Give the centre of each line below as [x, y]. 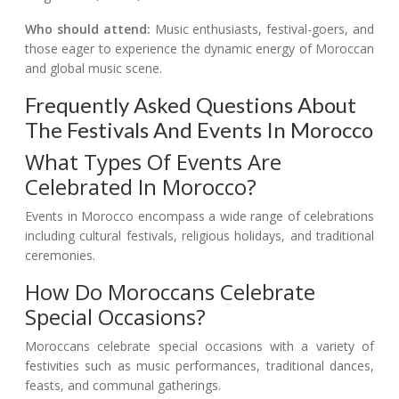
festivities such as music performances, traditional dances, [199, 366]
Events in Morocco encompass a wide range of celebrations [199, 216]
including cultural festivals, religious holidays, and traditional [199, 236]
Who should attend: [88, 29]
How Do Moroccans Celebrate [170, 292]
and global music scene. [94, 69]
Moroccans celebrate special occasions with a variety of [199, 346]
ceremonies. [60, 256]
